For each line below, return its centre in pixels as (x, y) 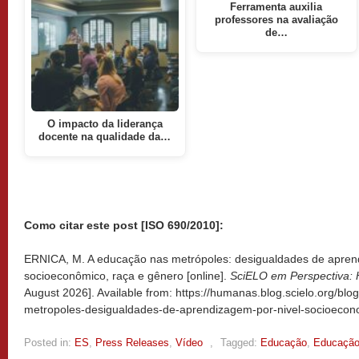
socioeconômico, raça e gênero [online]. (127, 275)
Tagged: (239, 342)
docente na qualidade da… (105, 137)
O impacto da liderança (105, 125)
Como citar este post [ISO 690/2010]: (124, 225)
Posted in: (48, 342)
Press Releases (132, 342)
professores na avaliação (276, 20)
